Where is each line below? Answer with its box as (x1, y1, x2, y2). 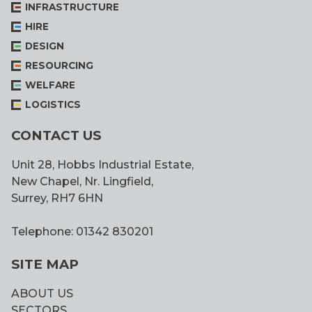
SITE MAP (11, 256, 79, 272)
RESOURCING (25, 60, 93, 72)
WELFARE (25, 79, 75, 91)
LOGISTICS (25, 99, 81, 111)
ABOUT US (11, 286, 73, 300)
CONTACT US (11, 127, 101, 144)
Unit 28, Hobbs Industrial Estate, (11, 157, 194, 171)
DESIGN (25, 40, 64, 52)
